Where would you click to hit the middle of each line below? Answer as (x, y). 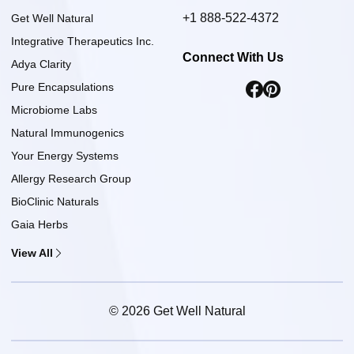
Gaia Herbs (40, 224)
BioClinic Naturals (55, 201)
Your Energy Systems (65, 155)
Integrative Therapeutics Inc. (83, 41)
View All (32, 252)
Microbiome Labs (54, 109)
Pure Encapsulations (62, 87)
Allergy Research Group (71, 178)
